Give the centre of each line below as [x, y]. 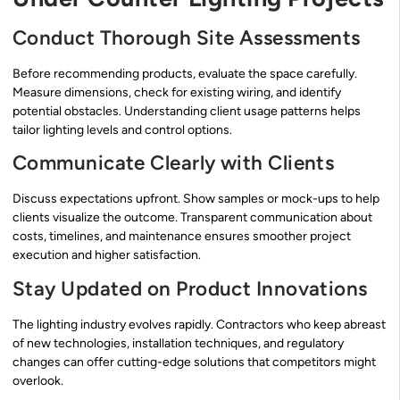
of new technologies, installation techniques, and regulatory [178, 343]
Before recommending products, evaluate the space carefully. [185, 73]
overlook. [38, 380]
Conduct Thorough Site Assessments [187, 37]
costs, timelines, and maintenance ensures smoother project [182, 237]
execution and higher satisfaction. [107, 255]
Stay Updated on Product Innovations [190, 288]
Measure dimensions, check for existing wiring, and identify [177, 92]
